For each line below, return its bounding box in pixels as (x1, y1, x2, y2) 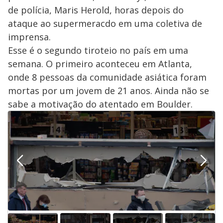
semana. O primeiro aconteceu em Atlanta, (8, 58, 192, 70)
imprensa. (8, 31, 51, 43)
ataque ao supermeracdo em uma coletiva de (8, 17, 202, 30)
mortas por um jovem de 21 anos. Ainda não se (8, 85, 209, 97)
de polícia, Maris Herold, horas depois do (8, 4, 184, 16)
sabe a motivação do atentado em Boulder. (8, 98, 193, 111)
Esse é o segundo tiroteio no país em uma (8, 44, 188, 57)
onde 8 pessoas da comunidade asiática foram (8, 71, 207, 84)
